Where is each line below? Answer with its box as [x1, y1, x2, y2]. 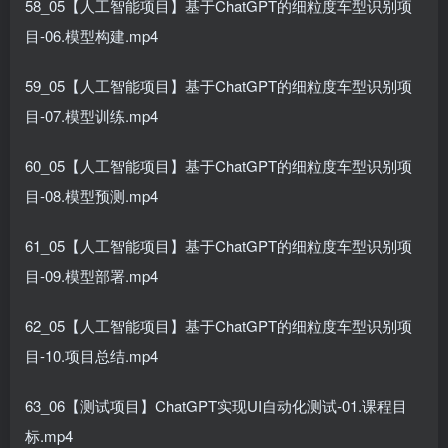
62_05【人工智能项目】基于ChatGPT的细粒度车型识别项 [25, 315, 412, 336]
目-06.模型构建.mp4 [25, 25, 158, 46]
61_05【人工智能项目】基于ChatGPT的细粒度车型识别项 [25, 235, 412, 256]
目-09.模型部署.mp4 [25, 265, 158, 286]
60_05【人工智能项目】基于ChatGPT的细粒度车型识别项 [25, 155, 412, 176]
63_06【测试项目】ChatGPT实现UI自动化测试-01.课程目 [25, 395, 407, 416]
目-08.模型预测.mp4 [25, 185, 158, 206]
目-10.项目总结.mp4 [25, 345, 158, 366]
